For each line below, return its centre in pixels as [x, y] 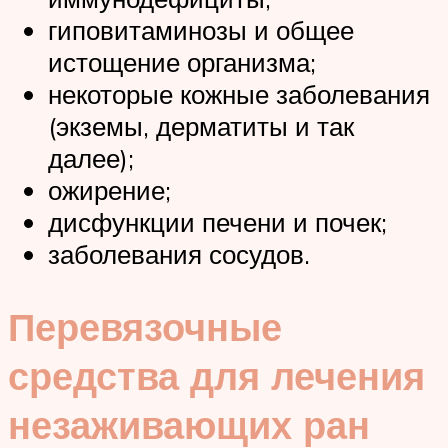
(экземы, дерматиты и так [201, 125]
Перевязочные [145, 326]
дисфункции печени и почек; [217, 221]
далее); [91, 157]
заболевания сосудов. [179, 253]
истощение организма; [182, 61]
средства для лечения [216, 375]
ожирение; [109, 189]
